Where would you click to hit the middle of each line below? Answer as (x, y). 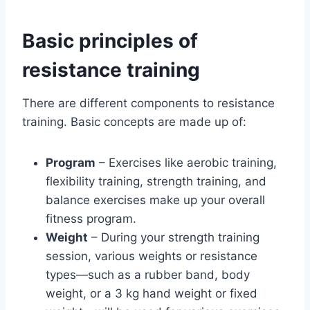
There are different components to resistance (148, 103)
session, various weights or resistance (152, 256)
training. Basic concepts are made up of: (134, 121)
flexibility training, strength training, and (156, 181)
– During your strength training (174, 237)
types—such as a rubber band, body (148, 274)
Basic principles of (110, 40)
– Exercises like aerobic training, (186, 162)
